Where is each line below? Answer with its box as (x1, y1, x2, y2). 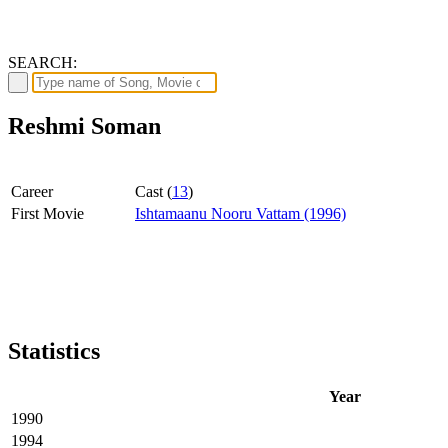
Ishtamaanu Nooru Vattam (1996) (135, 204, 346, 222)
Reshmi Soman (8, 112, 161, 139)
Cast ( (135, 182, 172, 200)
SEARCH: (8, 53, 77, 71)
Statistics (8, 337, 100, 364)
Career (11, 182, 53, 200)
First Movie (11, 204, 84, 222)
